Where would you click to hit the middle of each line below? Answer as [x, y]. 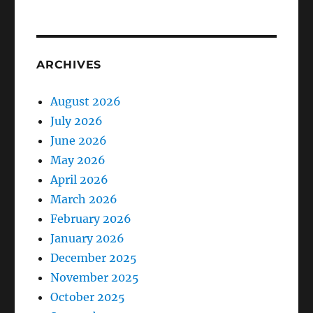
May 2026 [78, 160]
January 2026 [88, 238]
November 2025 [95, 277]
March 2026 [84, 199]
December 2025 [94, 257]
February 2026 [91, 218]
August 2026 [86, 101]
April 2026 [80, 179]
